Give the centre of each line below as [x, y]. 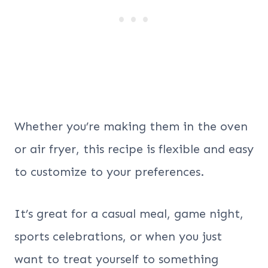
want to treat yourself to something [116, 259]
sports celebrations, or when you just [118, 237]
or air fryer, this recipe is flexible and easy [134, 149]
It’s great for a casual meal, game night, [129, 214]
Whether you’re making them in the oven [131, 127]
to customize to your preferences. [109, 172]
